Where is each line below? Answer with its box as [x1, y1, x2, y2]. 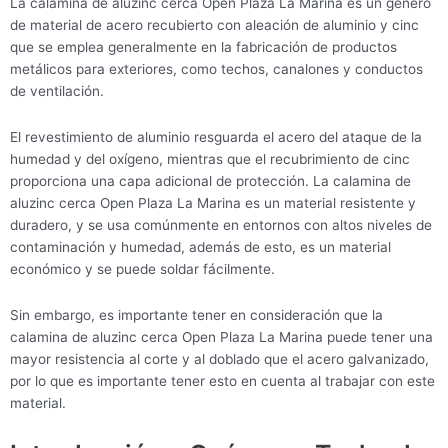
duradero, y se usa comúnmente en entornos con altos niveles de [10, 216, 432, 233]
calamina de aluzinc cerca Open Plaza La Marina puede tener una [10, 328, 433, 345]
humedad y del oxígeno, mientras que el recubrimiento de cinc [10, 150, 410, 167]
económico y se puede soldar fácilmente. [10, 260, 275, 277]
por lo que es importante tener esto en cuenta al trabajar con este [10, 372, 435, 389]
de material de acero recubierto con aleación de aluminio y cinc [10, 16, 419, 33]
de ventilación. [10, 82, 104, 99]
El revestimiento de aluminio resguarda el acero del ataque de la [10, 128, 422, 145]
